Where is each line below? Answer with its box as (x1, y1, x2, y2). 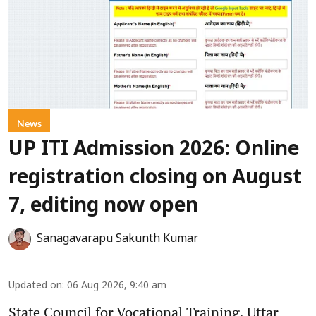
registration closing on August (8, 166, 302, 191)
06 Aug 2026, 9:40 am (67, 280, 166, 293)
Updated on (8, 280, 62, 293)
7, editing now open (8, 195, 198, 219)
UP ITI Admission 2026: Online (8, 138, 299, 163)
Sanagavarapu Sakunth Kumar (37, 232, 198, 247)
